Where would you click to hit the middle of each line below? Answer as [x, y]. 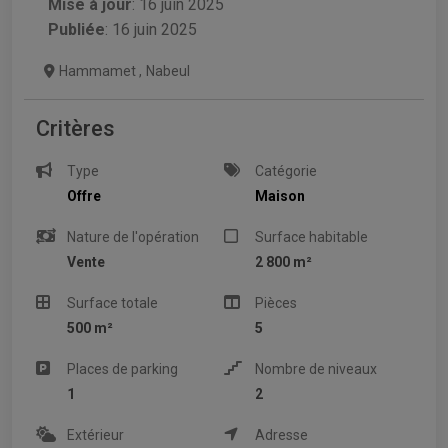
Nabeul [168, 70]
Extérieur [96, 434]
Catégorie [286, 170]
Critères [75, 128]
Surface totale [113, 302]
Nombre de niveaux [316, 368]
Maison [280, 195]
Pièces [276, 302]
